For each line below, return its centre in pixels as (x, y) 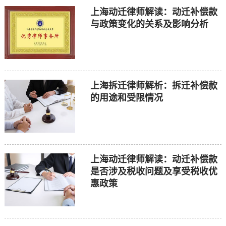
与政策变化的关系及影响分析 (149, 24)
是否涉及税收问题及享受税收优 (154, 171)
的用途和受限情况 (126, 98)
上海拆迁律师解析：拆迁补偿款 (154, 86)
